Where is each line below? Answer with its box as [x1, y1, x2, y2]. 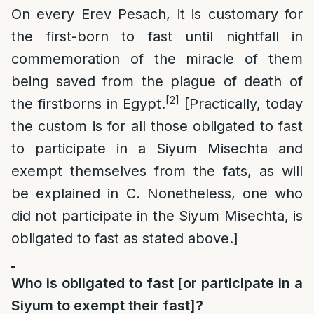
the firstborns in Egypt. [11, 95, 165, 112]
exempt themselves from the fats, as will [11, 163, 303, 179]
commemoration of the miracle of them [11, 50, 303, 67]
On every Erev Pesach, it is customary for [11, 6, 303, 22]
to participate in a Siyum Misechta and [11, 140, 303, 157]
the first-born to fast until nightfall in [11, 28, 303, 45]
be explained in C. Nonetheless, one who [11, 185, 303, 202]
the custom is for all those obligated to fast [11, 118, 303, 135]
